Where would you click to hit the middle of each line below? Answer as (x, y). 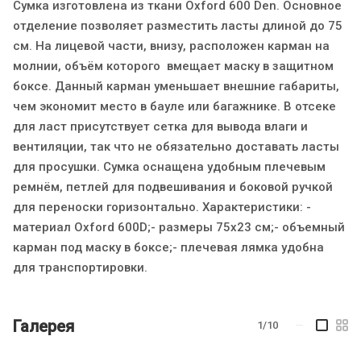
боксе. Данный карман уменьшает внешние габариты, (176, 86)
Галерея (44, 326)
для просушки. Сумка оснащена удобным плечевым (169, 166)
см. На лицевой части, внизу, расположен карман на (171, 46)
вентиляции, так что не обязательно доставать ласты (176, 146)
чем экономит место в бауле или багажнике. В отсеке (174, 106)
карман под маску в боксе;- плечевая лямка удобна (168, 247)
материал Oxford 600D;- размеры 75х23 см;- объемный (179, 227)
